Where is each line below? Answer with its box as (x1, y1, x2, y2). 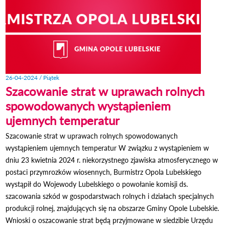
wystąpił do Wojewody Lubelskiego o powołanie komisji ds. (6, 179, 188, 188)
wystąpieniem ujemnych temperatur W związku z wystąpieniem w (6, 143, 209, 152)
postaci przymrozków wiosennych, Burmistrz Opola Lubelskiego (6, 167, 202, 176)
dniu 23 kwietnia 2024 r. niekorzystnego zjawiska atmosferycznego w (6, 155, 218, 164)
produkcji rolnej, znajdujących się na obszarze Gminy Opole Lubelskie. (6, 203, 219, 212)
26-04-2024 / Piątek (6, 73, 60, 81)
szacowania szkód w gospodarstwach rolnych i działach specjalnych (6, 191, 214, 200)
